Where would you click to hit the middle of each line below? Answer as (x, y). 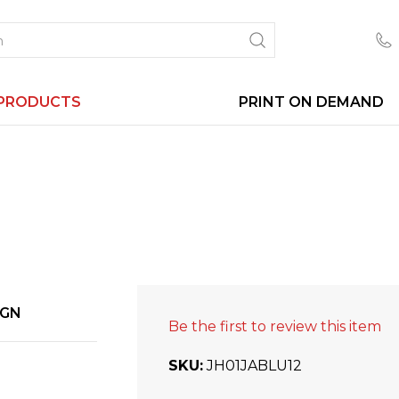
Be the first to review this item (275, 326)
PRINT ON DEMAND (311, 102)
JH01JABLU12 (254, 366)
